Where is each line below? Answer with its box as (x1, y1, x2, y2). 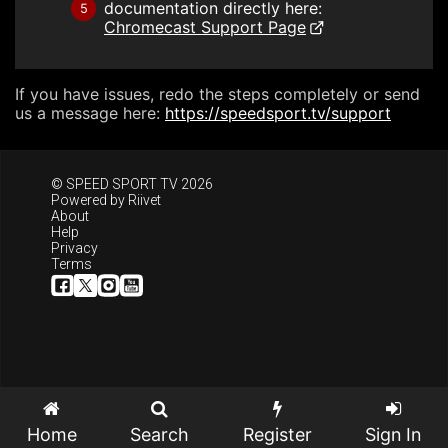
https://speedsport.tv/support (165, 103, 391, 123)
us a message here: (15, 103, 165, 123)
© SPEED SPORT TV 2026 (51, 175, 213, 192)
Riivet (128, 191, 161, 208)
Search (130, 424, 190, 445)
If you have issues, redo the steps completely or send (15, 84, 420, 104)
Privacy (51, 239, 98, 256)
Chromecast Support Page (104, 17, 306, 37)
